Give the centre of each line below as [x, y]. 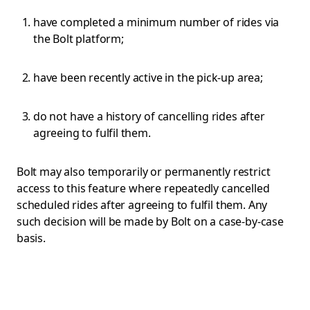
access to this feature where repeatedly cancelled [143, 188]
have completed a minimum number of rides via [156, 22]
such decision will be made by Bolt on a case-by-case [150, 221]
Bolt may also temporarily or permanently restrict [144, 172]
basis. [31, 238]
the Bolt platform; [79, 39]
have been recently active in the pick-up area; [148, 77]
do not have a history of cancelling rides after [149, 116]
